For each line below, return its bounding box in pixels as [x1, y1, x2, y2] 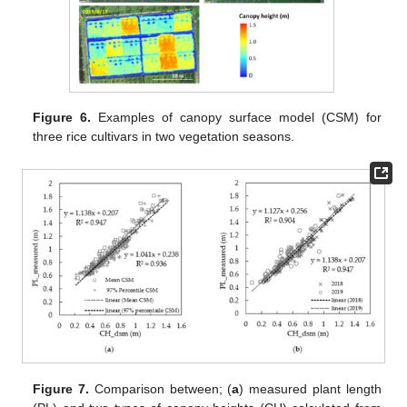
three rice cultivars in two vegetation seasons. [33, 128, 295, 144]
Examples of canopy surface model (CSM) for [91, 109, 382, 124]
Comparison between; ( [89, 381, 233, 396]
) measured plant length [239, 381, 382, 396]
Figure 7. [33, 381, 90, 396]
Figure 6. [33, 109, 92, 124]
